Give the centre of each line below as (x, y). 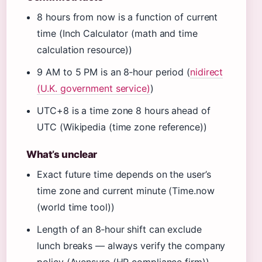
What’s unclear (62, 154)
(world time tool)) (76, 207)
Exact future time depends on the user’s (124, 174)
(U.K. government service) (94, 88)
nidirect (207, 72)
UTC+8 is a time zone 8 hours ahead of (124, 111)
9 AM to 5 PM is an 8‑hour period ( (113, 72)
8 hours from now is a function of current (127, 17)
